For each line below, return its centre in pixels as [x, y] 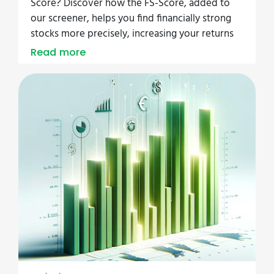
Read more [58, 52]
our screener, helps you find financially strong [131, 18]
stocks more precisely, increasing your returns [132, 34]
